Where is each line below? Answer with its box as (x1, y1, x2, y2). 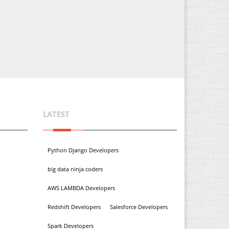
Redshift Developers (47, 203, 101, 211)
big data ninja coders (47, 165, 103, 173)
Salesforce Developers (109, 203, 168, 211)
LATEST (42, 109, 70, 119)
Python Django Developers (47, 146, 119, 154)
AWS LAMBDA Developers (47, 184, 115, 192)
